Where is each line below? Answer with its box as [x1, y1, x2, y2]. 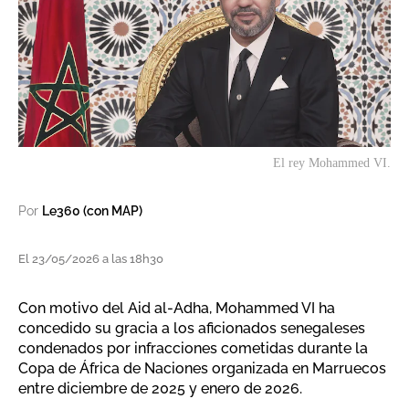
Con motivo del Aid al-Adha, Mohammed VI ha [18, 299, 335, 318]
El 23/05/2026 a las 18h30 [18, 252, 163, 267]
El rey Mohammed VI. [273, 156, 391, 171]
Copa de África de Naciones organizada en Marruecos [18, 360, 386, 378]
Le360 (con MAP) [42, 204, 142, 219]
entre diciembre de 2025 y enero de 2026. [18, 380, 302, 398]
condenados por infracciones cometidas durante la [18, 340, 368, 358]
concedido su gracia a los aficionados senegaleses [18, 320, 365, 338]
